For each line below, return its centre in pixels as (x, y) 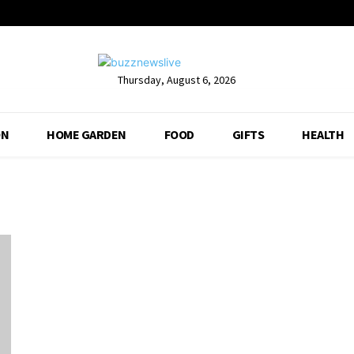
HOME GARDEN (87, 135)
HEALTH (323, 135)
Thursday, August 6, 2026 (177, 79)
